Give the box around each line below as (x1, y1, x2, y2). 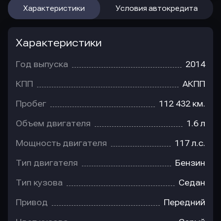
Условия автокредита (115, 4, 198, 13)
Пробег (16, 99, 46, 109)
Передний (164, 198, 205, 208)
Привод (16, 198, 48, 208)
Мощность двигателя (16, 139, 107, 148)
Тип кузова (16, 178, 63, 188)
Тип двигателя (16, 158, 78, 168)
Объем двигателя (16, 119, 91, 129)
